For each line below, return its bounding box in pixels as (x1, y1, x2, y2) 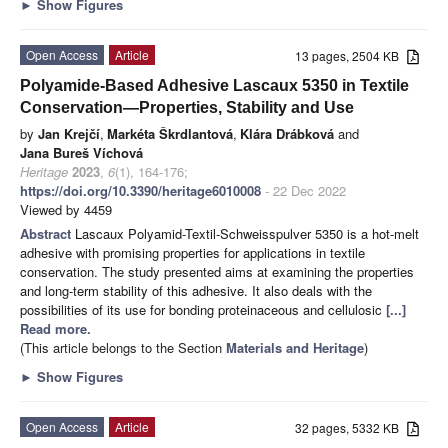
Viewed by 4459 (20, 199, 112, 219)
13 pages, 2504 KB (295, 46, 408, 64)
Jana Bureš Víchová (20, 142, 143, 162)
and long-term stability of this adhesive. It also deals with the (20, 280, 372, 300)
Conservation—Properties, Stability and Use (20, 98, 354, 116)
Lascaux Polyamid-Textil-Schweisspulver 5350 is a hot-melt (75, 223, 419, 243)
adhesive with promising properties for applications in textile (20, 242, 365, 262)
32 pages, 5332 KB (295, 418, 408, 436)
